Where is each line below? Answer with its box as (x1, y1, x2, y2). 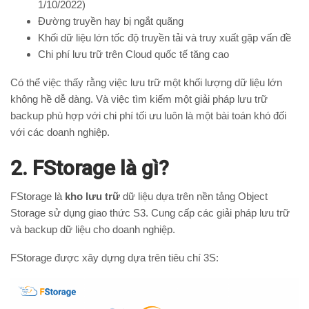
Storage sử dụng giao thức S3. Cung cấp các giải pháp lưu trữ (10, 206, 290, 219)
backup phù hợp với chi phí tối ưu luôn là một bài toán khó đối (10, 109, 286, 121)
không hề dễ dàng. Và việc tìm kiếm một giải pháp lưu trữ (10, 92, 268, 105)
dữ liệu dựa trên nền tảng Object (120, 190, 268, 202)
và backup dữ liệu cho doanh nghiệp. (10, 223, 178, 235)
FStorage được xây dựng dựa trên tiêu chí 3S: (10, 251, 219, 263)
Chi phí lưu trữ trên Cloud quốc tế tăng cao (38, 48, 229, 60)
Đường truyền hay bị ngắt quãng (38, 14, 183, 27)
